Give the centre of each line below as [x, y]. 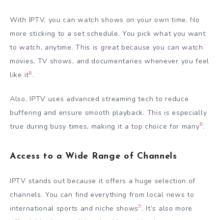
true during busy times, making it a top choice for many [105, 126]
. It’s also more [167, 208]
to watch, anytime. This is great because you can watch [107, 47]
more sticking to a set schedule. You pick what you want [108, 33]
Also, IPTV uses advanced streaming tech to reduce [99, 99]
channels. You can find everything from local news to [102, 194]
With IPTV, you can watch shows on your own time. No [105, 20]
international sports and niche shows [74, 208]
